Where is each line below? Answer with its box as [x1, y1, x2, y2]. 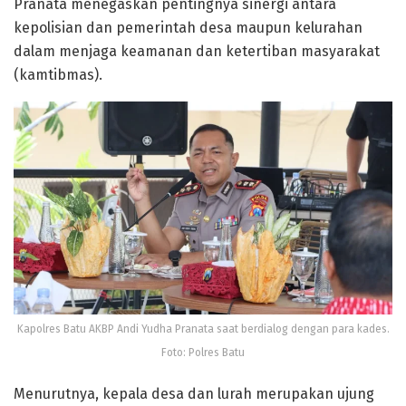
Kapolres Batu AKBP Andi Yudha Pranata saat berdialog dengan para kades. [16, 323, 390, 336]
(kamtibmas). [14, 66, 102, 84]
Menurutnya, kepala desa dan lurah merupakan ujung [14, 385, 374, 403]
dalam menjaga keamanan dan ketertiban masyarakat [14, 43, 380, 61]
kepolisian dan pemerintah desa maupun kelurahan [14, 19, 362, 37]
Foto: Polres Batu [161, 346, 245, 360]
